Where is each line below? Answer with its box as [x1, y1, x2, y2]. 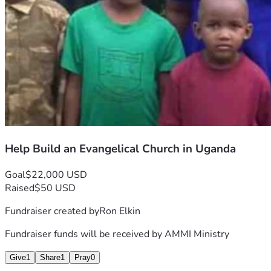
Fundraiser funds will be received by [5, 227, 165, 241]
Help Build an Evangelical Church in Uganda [5, 141, 236, 157]
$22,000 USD [25, 168, 87, 181]
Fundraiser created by [5, 204, 99, 218]
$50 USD [34, 181, 76, 195]
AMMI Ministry [165, 227, 229, 241]
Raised [5, 181, 34, 195]
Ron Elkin [99, 204, 140, 218]
